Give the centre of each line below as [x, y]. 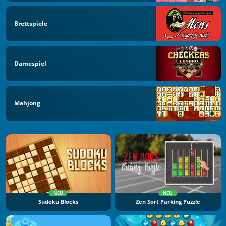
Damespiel [30, 63]
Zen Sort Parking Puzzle [168, 202]
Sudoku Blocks [58, 202]
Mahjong [27, 103]
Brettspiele [31, 24]
